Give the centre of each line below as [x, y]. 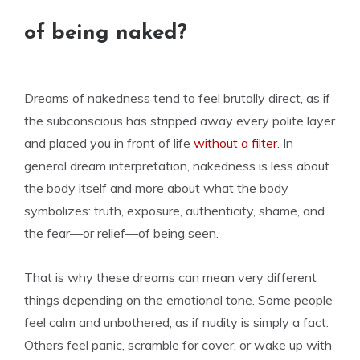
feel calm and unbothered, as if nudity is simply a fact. [176, 322]
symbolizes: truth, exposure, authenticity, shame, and [174, 211]
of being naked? [106, 33]
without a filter [235, 143]
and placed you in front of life [109, 143]
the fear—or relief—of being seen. [121, 233]
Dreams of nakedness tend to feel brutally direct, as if [177, 98]
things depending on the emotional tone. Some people [178, 300]
